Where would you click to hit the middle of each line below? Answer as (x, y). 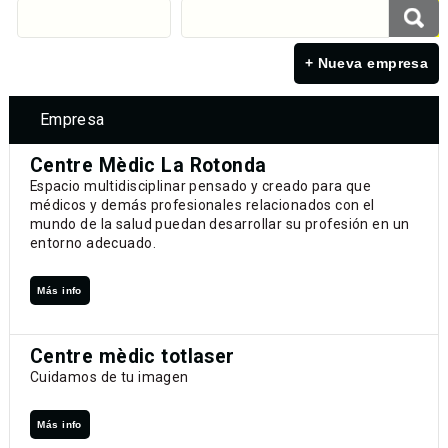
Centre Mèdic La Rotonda (148, 165)
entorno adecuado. (93, 242)
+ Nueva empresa (366, 63)
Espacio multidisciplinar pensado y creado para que (200, 185)
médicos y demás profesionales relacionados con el (202, 204)
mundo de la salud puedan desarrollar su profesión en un (219, 223)
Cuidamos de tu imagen (109, 377)
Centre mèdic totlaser (132, 357)
